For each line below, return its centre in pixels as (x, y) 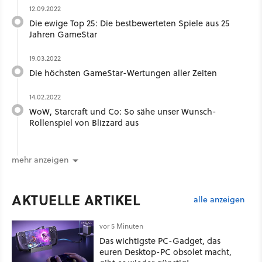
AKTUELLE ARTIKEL (76, 200)
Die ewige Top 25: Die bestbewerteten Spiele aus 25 (129, 23)
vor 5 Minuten (121, 226)
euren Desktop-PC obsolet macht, (166, 252)
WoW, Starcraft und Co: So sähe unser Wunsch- (123, 111)
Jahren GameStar (63, 34)
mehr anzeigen (40, 160)
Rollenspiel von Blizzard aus (84, 122)
